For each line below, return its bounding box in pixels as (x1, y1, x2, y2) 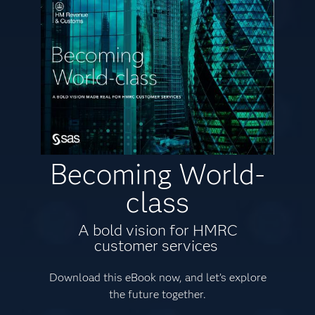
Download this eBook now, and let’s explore (49, 271, 266, 285)
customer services (94, 236, 221, 256)
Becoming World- (50, 157, 265, 192)
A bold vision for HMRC (77, 221, 238, 240)
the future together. (109, 288, 206, 302)
